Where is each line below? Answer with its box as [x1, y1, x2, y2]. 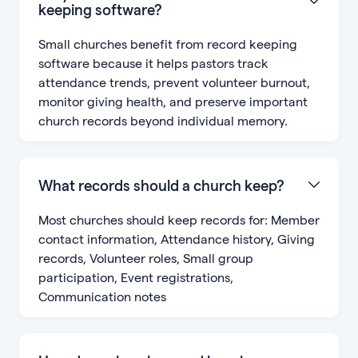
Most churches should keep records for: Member [38, 212, 320, 228]
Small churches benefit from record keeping [38, 36, 297, 52]
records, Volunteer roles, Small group [38, 250, 253, 266]
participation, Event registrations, [38, 269, 233, 285]
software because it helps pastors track [38, 55, 268, 71]
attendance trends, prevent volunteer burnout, [38, 74, 310, 90]
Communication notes [38, 288, 166, 304]
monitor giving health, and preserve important [38, 93, 308, 109]
